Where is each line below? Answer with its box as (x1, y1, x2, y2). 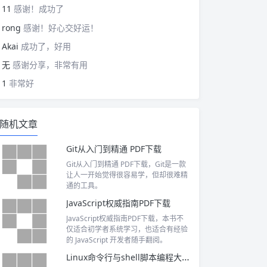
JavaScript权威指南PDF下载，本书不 (66, 213, 184, 223)
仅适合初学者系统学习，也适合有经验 (66, 223, 188, 234)
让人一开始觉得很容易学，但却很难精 (66, 169, 188, 180)
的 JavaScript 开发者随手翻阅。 (66, 234, 167, 245)
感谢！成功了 (14, 3, 64, 15)
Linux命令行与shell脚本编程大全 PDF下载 (182, 250, 190, 263)
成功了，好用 (21, 40, 71, 52)
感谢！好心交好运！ (23, 21, 98, 33)
